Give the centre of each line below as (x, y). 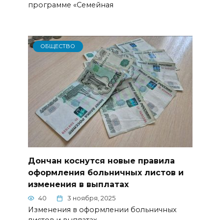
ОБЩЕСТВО (58, 46)
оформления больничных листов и (106, 172)
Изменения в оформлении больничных (102, 210)
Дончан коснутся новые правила (101, 161)
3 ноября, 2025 (91, 198)
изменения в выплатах (78, 184)
